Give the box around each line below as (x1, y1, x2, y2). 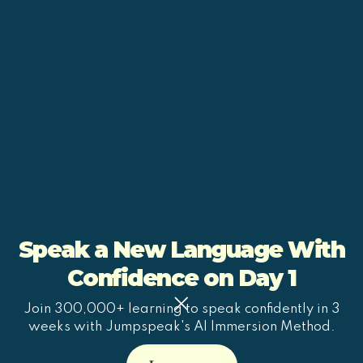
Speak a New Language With (18, 236, 345, 263)
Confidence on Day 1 (66, 264, 297, 292)
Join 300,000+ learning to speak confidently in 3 (23, 302, 340, 316)
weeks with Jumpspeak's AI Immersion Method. (28, 320, 335, 334)
